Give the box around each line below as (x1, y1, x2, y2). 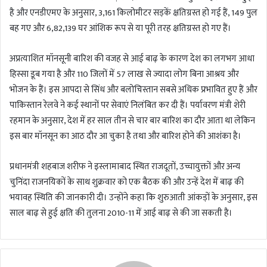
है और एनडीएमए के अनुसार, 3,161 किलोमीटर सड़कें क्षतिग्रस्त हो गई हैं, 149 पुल (10, 5, 257, 21)
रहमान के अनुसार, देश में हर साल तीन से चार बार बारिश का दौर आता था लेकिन (10, 113, 255, 129)
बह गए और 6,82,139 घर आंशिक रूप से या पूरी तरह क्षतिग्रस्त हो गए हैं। (10, 21, 231, 36)
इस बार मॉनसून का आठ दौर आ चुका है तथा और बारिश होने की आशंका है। (10, 129, 241, 144)
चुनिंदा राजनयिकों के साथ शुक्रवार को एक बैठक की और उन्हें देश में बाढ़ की (10, 175, 244, 190)
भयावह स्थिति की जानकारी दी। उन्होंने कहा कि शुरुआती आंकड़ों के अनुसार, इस (10, 190, 257, 206)
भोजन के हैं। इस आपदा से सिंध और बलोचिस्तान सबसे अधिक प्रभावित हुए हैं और (10, 82, 257, 98)
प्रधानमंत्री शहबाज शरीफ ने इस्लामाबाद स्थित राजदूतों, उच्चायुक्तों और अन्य (10, 159, 240, 175)
